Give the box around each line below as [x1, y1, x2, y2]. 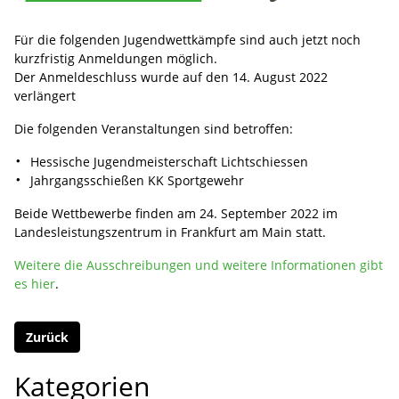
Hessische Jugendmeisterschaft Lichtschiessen [30, 152, 309, 170]
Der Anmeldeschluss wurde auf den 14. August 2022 [14, 68, 328, 85]
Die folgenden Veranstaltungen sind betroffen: [14, 119, 293, 137]
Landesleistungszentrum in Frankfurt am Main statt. [14, 223, 326, 240]
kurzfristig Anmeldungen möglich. [14, 49, 217, 67]
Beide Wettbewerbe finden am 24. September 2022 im [14, 204, 338, 222]
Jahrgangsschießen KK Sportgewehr [30, 171, 245, 189]
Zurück [26, 328, 69, 346]
